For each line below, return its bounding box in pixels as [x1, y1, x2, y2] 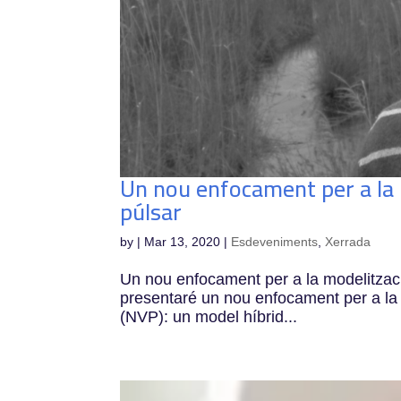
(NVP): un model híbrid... [120, 307, 298, 326]
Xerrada [325, 234, 371, 249]
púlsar [120, 189, 183, 234]
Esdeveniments [231, 234, 319, 249]
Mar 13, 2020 [144, 234, 221, 249]
